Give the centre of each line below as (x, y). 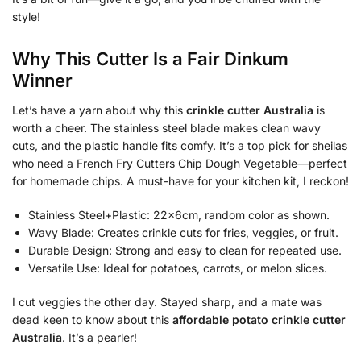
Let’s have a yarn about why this (99, 110)
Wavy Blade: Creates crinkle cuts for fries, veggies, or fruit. (183, 232)
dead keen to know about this (92, 319)
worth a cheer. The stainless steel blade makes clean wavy (166, 128)
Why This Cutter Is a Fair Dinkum (150, 59)
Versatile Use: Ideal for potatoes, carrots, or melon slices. (178, 268)
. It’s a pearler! (100, 337)
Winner (42, 81)
